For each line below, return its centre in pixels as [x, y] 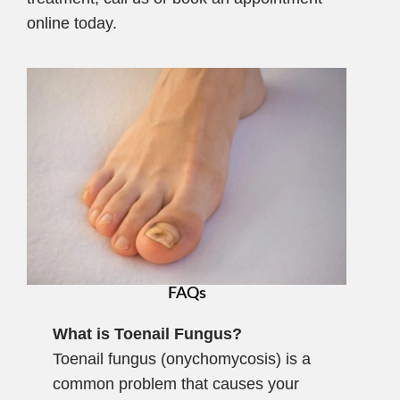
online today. [72, 23]
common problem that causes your [175, 383]
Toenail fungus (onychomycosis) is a [181, 358]
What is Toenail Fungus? [147, 333]
